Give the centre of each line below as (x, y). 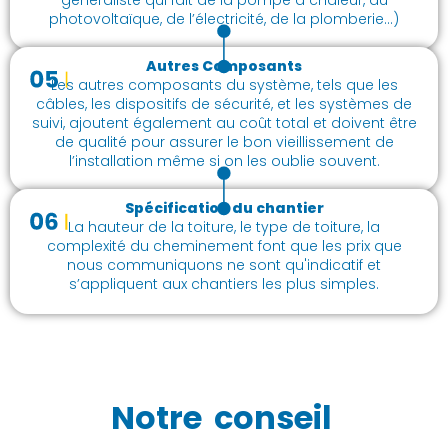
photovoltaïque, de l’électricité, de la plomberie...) (224, 18)
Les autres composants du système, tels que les (224, 84)
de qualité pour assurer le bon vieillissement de (224, 141)
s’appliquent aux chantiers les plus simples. (224, 283)
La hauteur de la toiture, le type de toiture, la (224, 226)
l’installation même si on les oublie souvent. (224, 160)
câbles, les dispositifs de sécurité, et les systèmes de (224, 103)
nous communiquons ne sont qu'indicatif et (224, 264)
